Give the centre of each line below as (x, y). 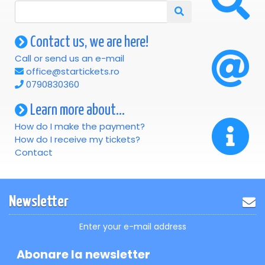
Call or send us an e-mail (70, 59)
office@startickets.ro (72, 72)
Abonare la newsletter (83, 255)
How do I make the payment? (80, 127)
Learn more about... (76, 111)
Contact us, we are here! (88, 43)
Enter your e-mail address (132, 227)
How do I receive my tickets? (77, 140)
